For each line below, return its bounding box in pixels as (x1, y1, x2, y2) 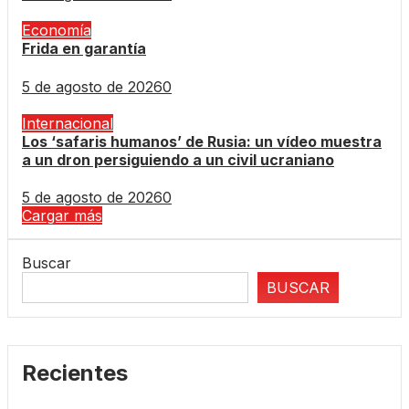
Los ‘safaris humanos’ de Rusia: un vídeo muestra (22, 131, 382, 151)
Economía (22, 21, 91, 40)
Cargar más (22, 205, 102, 225)
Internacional (22, 113, 113, 132)
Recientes (22, 359, 128, 386)
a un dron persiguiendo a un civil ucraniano (22, 150, 334, 169)
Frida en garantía (22, 39, 146, 58)
